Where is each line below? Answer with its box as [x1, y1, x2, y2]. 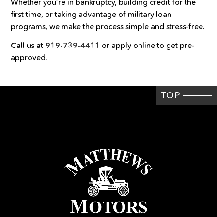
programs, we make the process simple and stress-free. [11, 21, 205, 31]
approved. [11, 52, 48, 62]
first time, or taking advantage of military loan [11, 9, 172, 19]
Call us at [11, 40, 46, 50]
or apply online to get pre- [100, 40, 195, 50]
